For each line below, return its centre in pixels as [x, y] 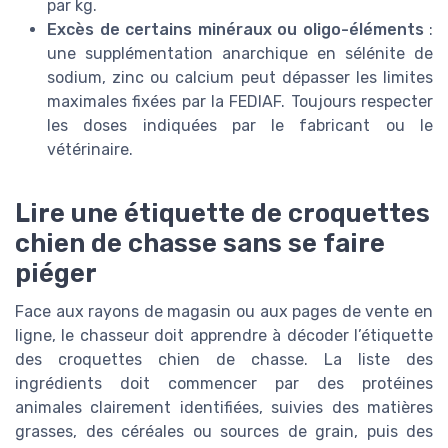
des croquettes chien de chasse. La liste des [224, 360]
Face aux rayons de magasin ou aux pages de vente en [224, 312]
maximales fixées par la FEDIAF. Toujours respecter [240, 102]
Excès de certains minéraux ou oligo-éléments [235, 30]
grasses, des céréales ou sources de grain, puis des [224, 432]
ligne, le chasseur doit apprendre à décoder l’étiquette [224, 336]
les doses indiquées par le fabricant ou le [240, 126]
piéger [56, 273]
